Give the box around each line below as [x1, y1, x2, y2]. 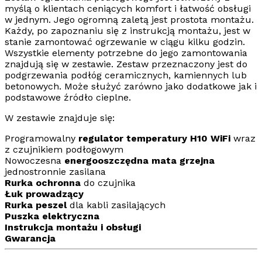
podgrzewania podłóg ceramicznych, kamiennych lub [5, 70, 247, 81]
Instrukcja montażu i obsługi [5, 222, 141, 233]
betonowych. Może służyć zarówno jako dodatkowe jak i [5, 81, 257, 92]
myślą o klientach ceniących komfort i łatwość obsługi [5, 3, 251, 15]
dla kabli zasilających [70, 199, 166, 211]
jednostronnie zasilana [5, 166, 106, 178]
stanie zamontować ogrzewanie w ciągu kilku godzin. [5, 36, 245, 48]
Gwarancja [5, 233, 56, 244]
